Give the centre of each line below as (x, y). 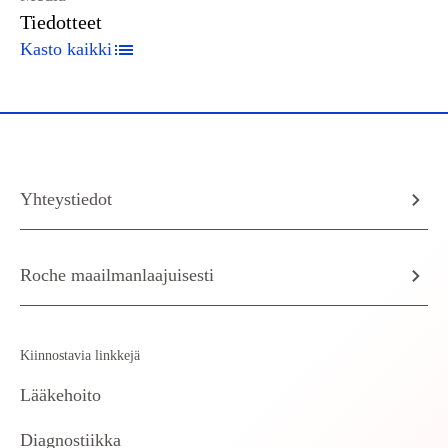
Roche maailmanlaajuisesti (117, 275)
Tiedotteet (61, 22)
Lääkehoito (60, 395)
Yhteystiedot (66, 199)
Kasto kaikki (66, 49)
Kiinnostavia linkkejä (80, 355)
